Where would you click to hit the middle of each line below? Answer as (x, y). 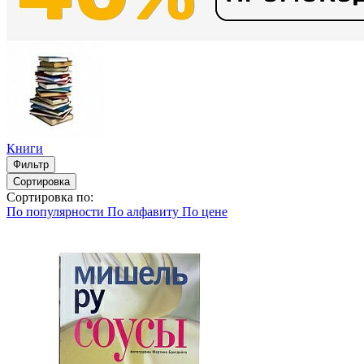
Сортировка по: (50, 197)
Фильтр (31, 164)
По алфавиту (143, 211)
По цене (205, 211)
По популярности (55, 211)
